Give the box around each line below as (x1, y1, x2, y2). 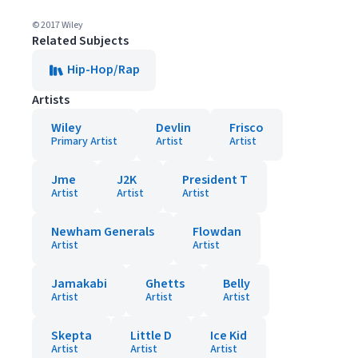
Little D (130, 327, 172, 344)
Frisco (229, 119, 264, 137)
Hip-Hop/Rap (67, 61, 140, 78)
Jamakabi (51, 275, 107, 292)
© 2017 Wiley (32, 18, 83, 32)
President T (182, 171, 248, 189)
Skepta (51, 327, 92, 344)
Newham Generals (51, 223, 154, 241)
